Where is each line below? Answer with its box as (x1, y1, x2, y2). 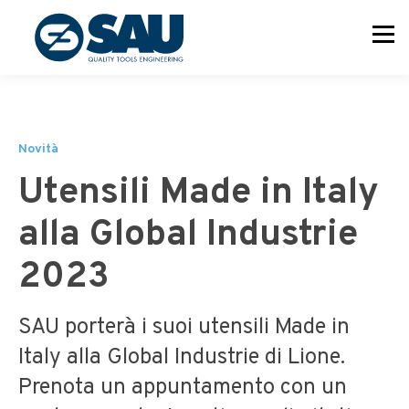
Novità (18, 142, 58, 157)
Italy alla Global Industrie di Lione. (18, 344, 345, 372)
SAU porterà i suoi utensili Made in (18, 314, 350, 341)
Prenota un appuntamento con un (18, 374, 347, 402)
